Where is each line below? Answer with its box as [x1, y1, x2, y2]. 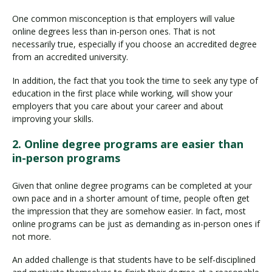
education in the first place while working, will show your [12, 87, 233, 99]
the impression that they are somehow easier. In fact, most [12, 205, 246, 217]
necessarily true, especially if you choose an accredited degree [12, 38, 257, 50]
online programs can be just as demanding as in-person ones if [12, 217, 260, 229]
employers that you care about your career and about [12, 100, 223, 112]
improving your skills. [12, 112, 96, 124]
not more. [12, 230, 53, 242]
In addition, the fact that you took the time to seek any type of [12, 74, 258, 86]
